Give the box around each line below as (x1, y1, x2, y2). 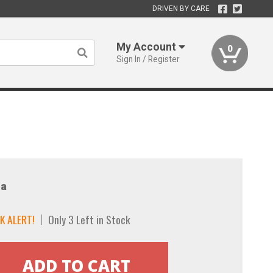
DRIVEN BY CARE (152, 4, 210, 13)
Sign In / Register (116, 54, 180, 64)
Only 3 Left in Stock (48, 211, 130, 227)
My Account (116, 41, 179, 53)
